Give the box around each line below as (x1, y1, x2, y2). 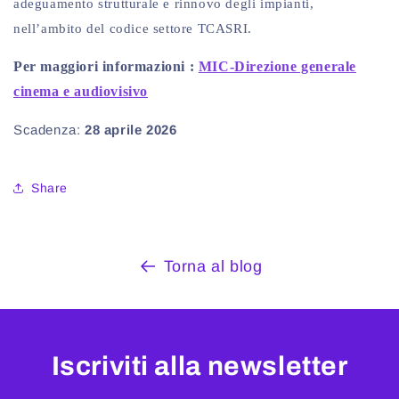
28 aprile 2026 (85, 122, 177, 138)
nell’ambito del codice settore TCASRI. (13, 21, 252, 37)
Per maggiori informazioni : (13, 59, 199, 75)
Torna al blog (163, 257, 263, 276)
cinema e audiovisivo (13, 84, 148, 100)
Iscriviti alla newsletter (51, 352, 348, 381)
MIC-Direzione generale (198, 59, 357, 75)
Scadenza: (13, 122, 85, 138)
